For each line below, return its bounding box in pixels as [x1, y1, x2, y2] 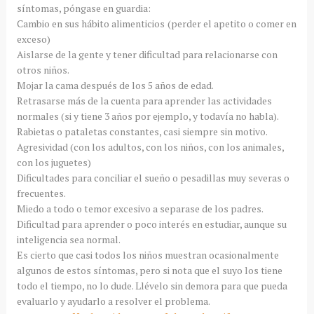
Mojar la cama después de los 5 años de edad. [16, 78, 214, 92]
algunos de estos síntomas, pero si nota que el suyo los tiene [16, 263, 282, 277]
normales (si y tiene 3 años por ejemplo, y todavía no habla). [16, 109, 279, 123]
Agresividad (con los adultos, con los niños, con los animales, [16, 139, 285, 153]
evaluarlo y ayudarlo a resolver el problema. [16, 294, 210, 308]
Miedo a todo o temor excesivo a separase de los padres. [16, 201, 264, 215]
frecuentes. [16, 186, 66, 200]
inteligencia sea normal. [16, 232, 121, 246]
